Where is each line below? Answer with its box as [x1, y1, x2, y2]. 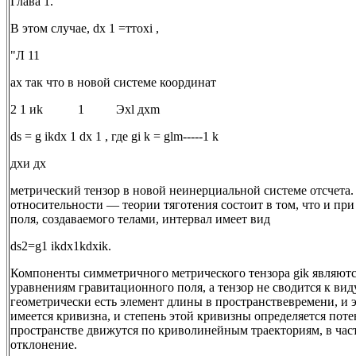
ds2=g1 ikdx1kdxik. [10, 239, 111, 253]
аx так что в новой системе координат [10, 75, 216, 90]
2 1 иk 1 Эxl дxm [10, 103, 160, 117]
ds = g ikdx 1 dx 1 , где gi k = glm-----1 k [10, 130, 219, 144]
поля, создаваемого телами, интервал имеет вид [10, 212, 270, 226]
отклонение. [10, 338, 77, 352]
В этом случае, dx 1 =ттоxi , [10, 21, 159, 36]
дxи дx [10, 157, 46, 171]
